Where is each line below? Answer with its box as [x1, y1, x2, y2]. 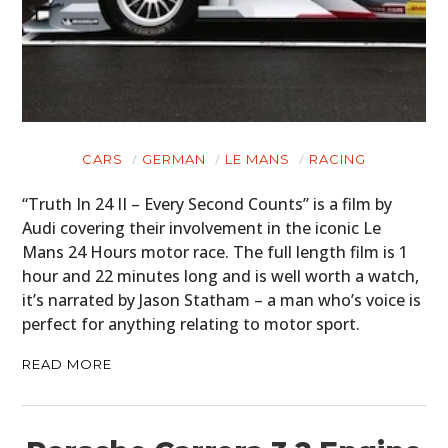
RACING [309, 151, 366, 168]
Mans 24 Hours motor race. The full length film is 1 [22, 241, 409, 264]
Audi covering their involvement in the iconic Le [22, 217, 382, 240]
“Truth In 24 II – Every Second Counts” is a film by [22, 193, 393, 216]
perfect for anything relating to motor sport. [22, 313, 361, 336]
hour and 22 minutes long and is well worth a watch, [22, 265, 420, 288]
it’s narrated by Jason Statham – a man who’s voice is [22, 289, 422, 312]
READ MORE [22, 356, 113, 373]
